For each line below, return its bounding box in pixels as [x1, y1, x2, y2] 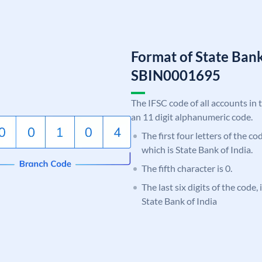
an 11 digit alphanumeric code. [131, 111, 253, 122]
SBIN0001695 [131, 66, 220, 84]
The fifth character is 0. [142, 162, 232, 174]
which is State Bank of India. [142, 143, 253, 155]
